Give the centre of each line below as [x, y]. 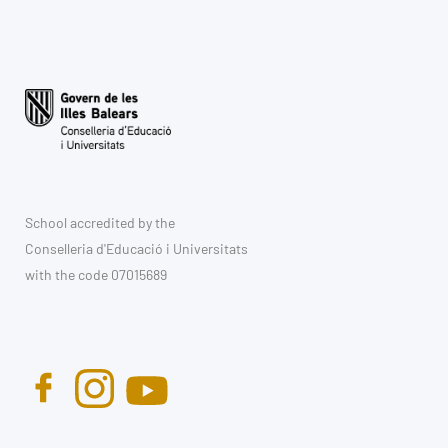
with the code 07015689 [96, 274]
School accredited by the [100, 222]
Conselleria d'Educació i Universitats [136, 248]
